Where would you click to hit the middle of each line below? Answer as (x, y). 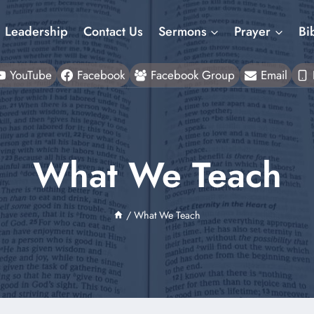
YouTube (30, 75)
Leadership (37, 32)
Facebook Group (193, 75)
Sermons (182, 32)
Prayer (253, 32)
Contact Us (113, 32)
